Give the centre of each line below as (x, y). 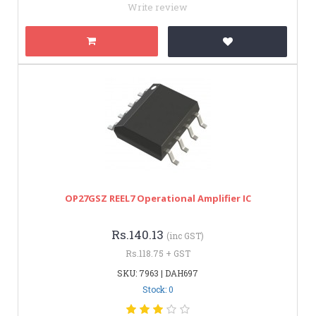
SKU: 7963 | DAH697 (158, 273)
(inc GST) (185, 235)
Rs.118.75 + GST (158, 253)
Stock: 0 (158, 289)
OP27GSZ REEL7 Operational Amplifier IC (158, 198)
